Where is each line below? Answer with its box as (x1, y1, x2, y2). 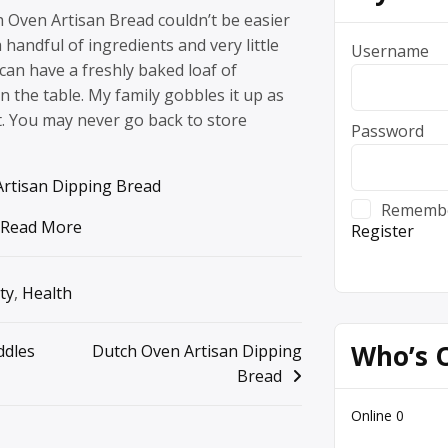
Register (351, 219, 414, 242)
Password (351, 119, 424, 142)
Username (351, 39, 429, 62)
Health (22, 282, 72, 305)
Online (351, 405, 396, 425)
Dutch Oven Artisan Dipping (92, 340, 302, 363)
